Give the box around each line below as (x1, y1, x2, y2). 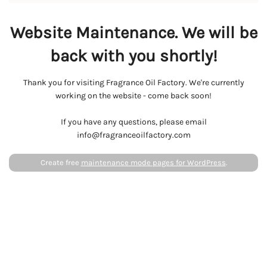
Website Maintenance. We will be (10, 23, 257, 42)
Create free (40, 158, 81, 167)
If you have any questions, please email (60, 117, 207, 127)
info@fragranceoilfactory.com (76, 130, 191, 140)
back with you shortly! (49, 46, 218, 66)
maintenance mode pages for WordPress (80, 158, 226, 167)
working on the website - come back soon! (55, 91, 212, 101)
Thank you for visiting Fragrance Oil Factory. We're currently (23, 77, 244, 88)
